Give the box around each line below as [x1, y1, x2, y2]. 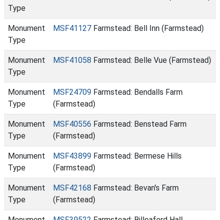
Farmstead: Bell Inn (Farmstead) [91, 24, 204, 33]
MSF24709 [53, 87, 91, 97]
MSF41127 [53, 24, 91, 33]
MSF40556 [53, 119, 91, 129]
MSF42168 [53, 183, 91, 192]
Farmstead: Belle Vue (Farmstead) [91, 55, 211, 65]
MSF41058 [53, 55, 91, 65]
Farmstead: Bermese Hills [91, 151, 182, 161]
